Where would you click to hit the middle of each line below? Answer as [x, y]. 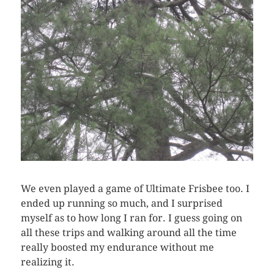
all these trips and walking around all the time [128, 232]
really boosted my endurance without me [117, 247]
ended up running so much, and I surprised [121, 203]
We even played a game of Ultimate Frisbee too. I [135, 188]
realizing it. [47, 262]
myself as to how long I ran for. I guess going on [131, 218]
